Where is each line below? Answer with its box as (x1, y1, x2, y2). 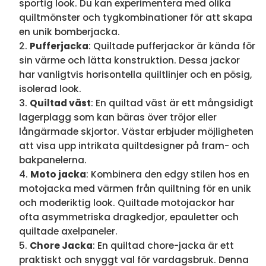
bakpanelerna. (18, 153, 87, 166)
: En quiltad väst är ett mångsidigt (90, 96, 254, 109)
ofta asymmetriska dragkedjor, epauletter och (18, 210, 239, 223)
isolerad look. (18, 82, 81, 95)
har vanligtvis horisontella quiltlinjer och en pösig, (18, 68, 252, 81)
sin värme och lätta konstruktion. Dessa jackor (18, 53, 240, 66)
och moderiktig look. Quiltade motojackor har (18, 196, 235, 209)
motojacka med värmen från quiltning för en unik (18, 182, 251, 195)
